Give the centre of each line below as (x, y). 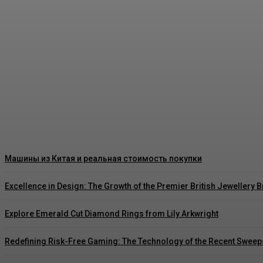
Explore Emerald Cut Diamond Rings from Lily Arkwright (112, 214)
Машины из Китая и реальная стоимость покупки (103, 159)
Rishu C (28, 109)
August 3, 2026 (72, 109)
